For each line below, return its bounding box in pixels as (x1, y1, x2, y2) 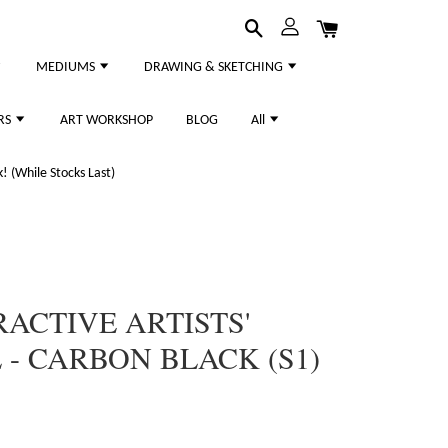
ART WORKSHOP (60, 113, 153, 128)
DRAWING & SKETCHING (144, 60, 286, 75)
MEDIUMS (36, 60, 98, 75)
